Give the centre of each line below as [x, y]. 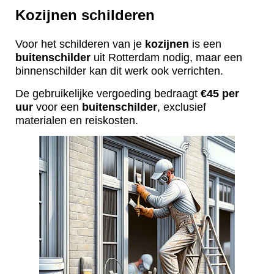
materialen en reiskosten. [78, 121]
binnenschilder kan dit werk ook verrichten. [121, 71]
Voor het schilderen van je [80, 44]
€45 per [220, 94]
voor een [57, 107]
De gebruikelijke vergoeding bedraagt [108, 94]
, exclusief [182, 107]
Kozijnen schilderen [85, 15]
